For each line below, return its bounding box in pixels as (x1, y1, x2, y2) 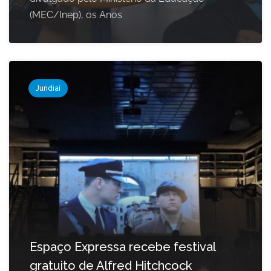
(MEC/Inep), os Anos (30, 9, 122, 21)
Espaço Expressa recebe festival (30, 240, 215, 255)
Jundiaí (36, 84, 60, 93)
